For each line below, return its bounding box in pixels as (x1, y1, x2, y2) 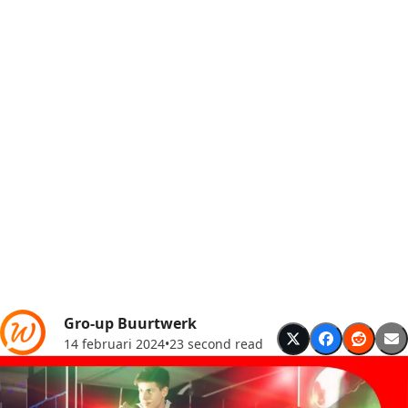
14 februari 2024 (64, 334, 165, 352)
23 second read (169, 334, 263, 352)
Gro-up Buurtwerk (64, 312, 197, 333)
